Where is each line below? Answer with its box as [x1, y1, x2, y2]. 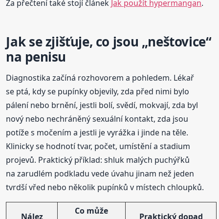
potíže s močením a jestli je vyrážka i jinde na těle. [6, 127, 189, 138]
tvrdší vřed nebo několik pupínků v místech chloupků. [6, 181, 204, 193]
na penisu [6, 47, 66, 66]
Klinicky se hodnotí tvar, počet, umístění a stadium [6, 140, 191, 152]
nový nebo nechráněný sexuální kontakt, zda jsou [6, 113, 189, 124]
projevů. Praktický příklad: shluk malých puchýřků [6, 154, 190, 165]
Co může [75, 205, 109, 216]
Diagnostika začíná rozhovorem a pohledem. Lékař [6, 72, 195, 83]
